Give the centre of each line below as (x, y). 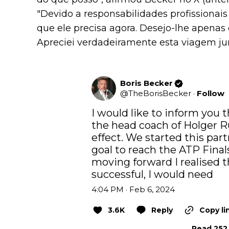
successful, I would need (152, 175)
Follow (211, 94)
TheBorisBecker (160, 94)
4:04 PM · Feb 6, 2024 (133, 190)
